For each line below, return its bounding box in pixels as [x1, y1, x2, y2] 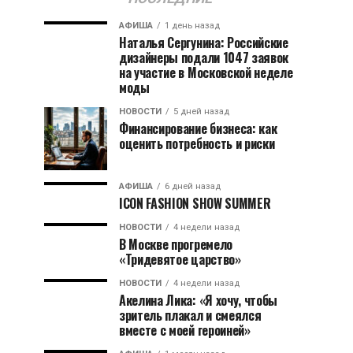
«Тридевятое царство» [119, 250, 241, 269]
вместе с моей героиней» [119, 321, 251, 340]
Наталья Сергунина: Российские [119, 33, 288, 52]
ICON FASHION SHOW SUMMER [119, 194, 271, 213]
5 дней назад [173, 106, 229, 117]
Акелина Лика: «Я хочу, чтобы [119, 291, 278, 310]
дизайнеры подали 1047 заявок [119, 48, 289, 67]
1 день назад [165, 20, 220, 31]
